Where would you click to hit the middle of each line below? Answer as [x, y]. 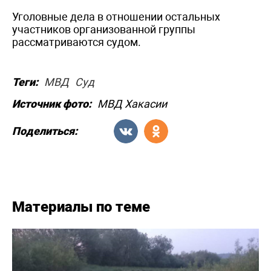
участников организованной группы [104, 29]
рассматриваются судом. [77, 42]
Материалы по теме [81, 207]
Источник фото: [52, 103]
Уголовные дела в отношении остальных [116, 16]
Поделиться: [45, 131]
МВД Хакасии [132, 103]
